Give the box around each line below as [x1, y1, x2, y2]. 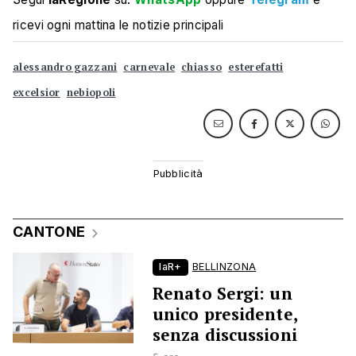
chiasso [181, 60, 222, 75]
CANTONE [13, 223, 86, 241]
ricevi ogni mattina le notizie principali [13, 17, 224, 33]
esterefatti [228, 60, 284, 75]
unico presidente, [153, 303, 297, 326]
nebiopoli [66, 86, 116, 100]
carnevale [123, 60, 176, 75]
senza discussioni [153, 323, 297, 346]
